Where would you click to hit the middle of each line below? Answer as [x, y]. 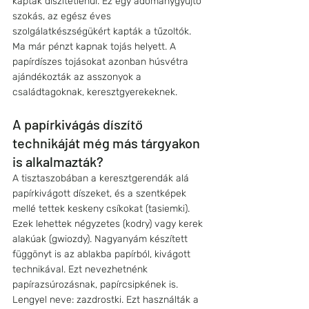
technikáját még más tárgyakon [108, 143]
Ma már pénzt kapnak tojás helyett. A [96, 47]
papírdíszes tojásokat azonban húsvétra [102, 62]
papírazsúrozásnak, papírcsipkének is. [97, 285]
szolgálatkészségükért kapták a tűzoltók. [103, 32]
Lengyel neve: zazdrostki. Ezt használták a [107, 300]
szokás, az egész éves [63, 17]
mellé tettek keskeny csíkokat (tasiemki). [102, 209]
